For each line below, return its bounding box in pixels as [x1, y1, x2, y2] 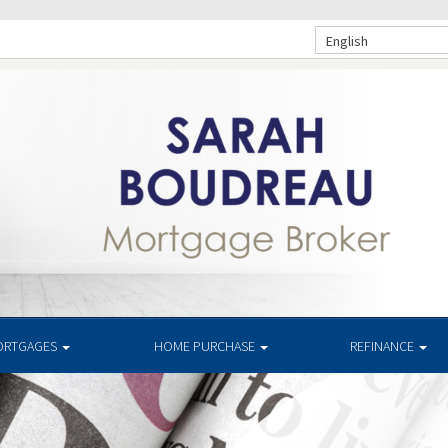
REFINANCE [350, 337, 417, 356]
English [326, 31, 368, 50]
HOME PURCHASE [154, 337, 258, 356]
